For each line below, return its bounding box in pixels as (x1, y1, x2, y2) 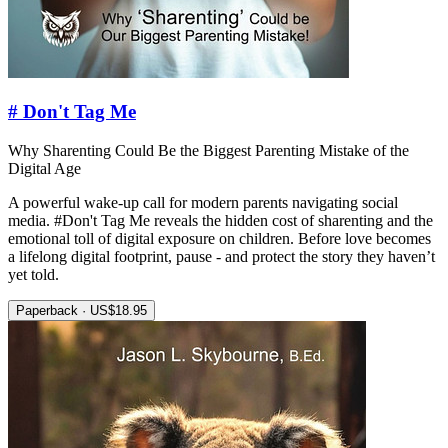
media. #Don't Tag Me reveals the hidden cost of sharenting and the (8, 211, 433, 229)
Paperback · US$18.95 (16, 302, 147, 318)
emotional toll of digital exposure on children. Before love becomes (8, 229, 431, 247)
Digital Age (8, 159, 81, 177)
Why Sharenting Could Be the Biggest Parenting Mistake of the (8, 141, 409, 159)
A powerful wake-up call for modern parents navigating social (8, 193, 398, 211)
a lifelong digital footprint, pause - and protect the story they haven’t (8, 247, 435, 265)
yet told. (8, 265, 59, 283)
